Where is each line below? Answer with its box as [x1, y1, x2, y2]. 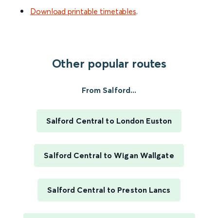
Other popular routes [52, 56, 166, 71]
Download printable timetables [30, 6, 137, 17]
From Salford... [81, 85, 137, 95]
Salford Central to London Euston [46, 116, 172, 126]
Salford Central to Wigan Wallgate [44, 150, 174, 161]
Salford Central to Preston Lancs [47, 185, 171, 195]
